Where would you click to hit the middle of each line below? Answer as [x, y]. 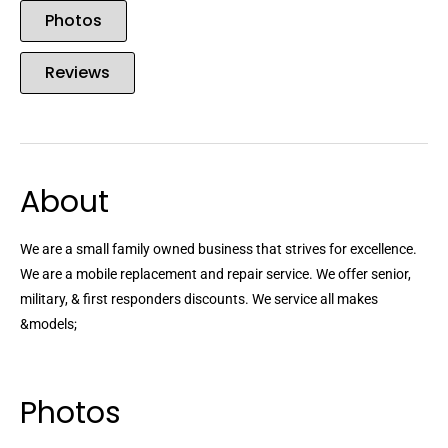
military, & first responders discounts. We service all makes [199, 299]
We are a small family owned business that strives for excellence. [218, 249]
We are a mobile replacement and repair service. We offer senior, [215, 274]
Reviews [77, 73]
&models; [48, 324]
